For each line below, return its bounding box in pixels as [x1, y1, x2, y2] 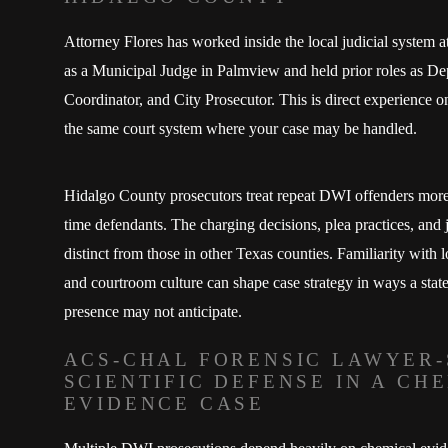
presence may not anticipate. [63, 302, 242, 320]
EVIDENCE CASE [63, 392, 266, 414]
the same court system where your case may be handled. [63, 120, 417, 138]
